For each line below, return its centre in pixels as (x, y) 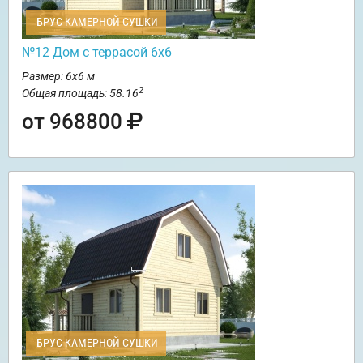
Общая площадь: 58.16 (80, 94)
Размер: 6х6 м (58, 77)
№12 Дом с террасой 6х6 (97, 53)
